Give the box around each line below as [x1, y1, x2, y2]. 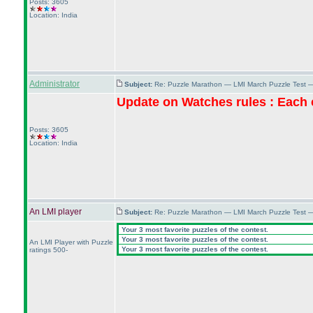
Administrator [29, 79, 80, 89]
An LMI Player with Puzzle [29, 238, 113, 246]
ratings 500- [29, 246, 68, 254]
